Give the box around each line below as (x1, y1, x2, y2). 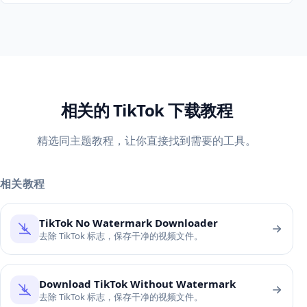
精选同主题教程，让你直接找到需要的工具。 (37, 133, 256, 149)
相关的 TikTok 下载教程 (60, 99, 233, 122)
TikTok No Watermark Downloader (38, 215, 218, 230)
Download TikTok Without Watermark (38, 277, 236, 291)
